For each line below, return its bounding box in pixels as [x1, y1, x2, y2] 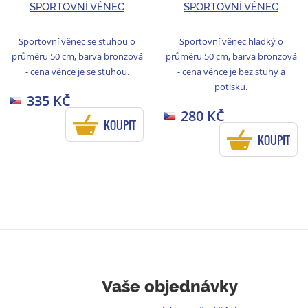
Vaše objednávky [102, 276, 238, 297]
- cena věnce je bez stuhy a [177, 65, 285, 78]
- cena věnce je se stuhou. [25, 65, 129, 78]
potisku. [214, 80, 247, 93]
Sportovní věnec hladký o [179, 34, 283, 47]
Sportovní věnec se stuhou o [19, 34, 135, 47]
